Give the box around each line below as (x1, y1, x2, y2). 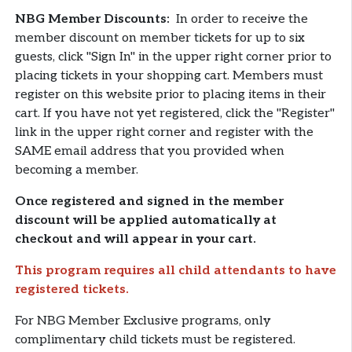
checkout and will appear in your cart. (14, 232, 256, 247)
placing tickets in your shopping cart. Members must (14, 68, 323, 84)
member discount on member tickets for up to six (14, 31, 305, 46)
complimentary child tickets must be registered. (14, 332, 295, 348)
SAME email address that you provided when (14, 144, 284, 159)
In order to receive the (172, 12, 308, 27)
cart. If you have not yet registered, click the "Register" (14, 106, 335, 122)
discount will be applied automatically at (14, 213, 277, 229)
